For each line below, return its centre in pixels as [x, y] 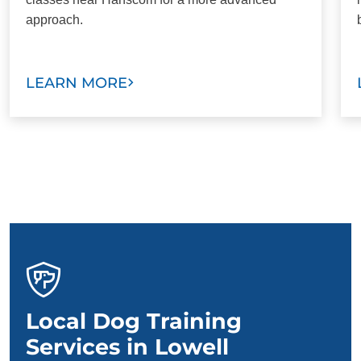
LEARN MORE [77, 83]
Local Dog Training [134, 321]
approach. [54, 19]
